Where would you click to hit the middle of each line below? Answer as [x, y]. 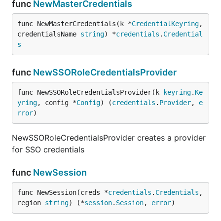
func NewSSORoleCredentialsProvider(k [90, 92]
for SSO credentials [48, 149]
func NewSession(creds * [63, 192]
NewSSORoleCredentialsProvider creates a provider [109, 138]
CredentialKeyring [165, 24]
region [31, 203]
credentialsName [49, 34]
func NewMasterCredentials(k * [74, 24]
